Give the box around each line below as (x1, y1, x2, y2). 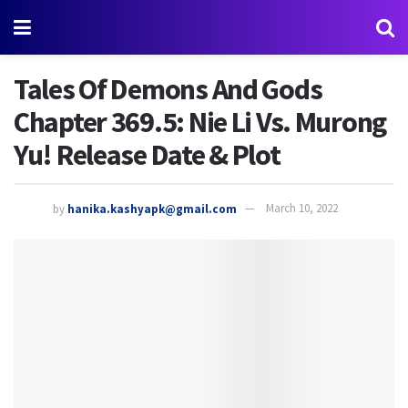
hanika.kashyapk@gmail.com (67, 200, 237, 217)
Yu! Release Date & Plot (14, 137, 280, 173)
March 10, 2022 (266, 200, 338, 217)
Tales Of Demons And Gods (14, 71, 322, 107)
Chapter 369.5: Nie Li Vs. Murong (14, 104, 387, 140)
